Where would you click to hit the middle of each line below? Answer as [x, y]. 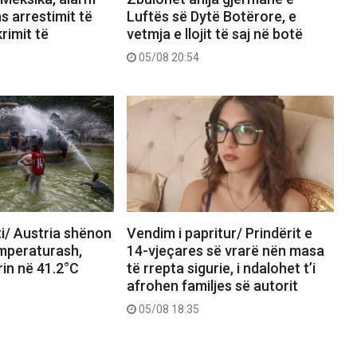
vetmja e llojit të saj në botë [214, 33]
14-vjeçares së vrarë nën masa [225, 250]
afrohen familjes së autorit [212, 285]
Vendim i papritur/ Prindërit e [219, 233]
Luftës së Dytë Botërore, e [211, 16]
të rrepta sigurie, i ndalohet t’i [221, 268]
